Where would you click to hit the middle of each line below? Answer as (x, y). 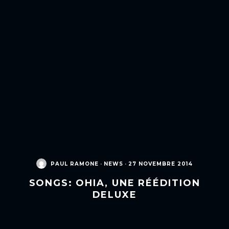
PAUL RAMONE (75, 163)
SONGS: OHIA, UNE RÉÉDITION (114, 183)
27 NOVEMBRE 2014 (161, 163)
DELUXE (114, 194)
